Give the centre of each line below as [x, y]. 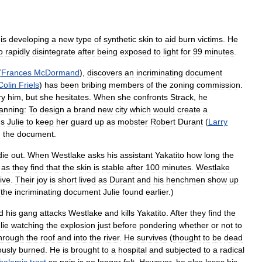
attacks [53, 213]
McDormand [57, 73]
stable [113, 167]
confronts [151, 97]
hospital [132, 250]
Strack [182, 97]
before [125, 225]
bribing [94, 85]
